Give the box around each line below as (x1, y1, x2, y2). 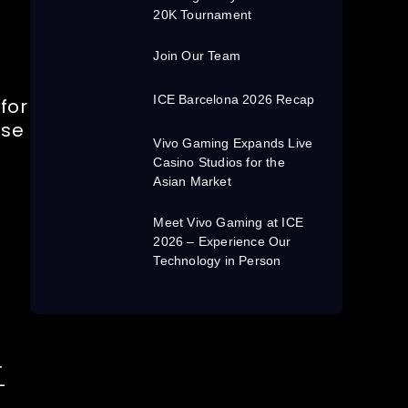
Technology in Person (153, 253, 281, 269)
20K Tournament (153, 7, 252, 23)
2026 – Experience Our (153, 234, 291, 250)
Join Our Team (153, 48, 241, 64)
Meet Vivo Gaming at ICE (153, 215, 304, 230)
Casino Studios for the (153, 155, 285, 170)
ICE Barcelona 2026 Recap (153, 92, 315, 107)
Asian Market (153, 174, 231, 189)
